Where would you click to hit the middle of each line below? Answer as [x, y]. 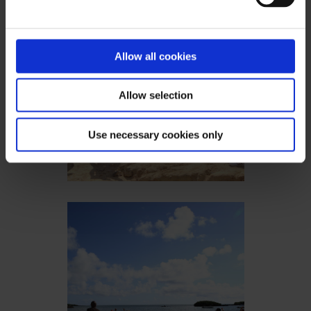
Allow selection [155, 95]
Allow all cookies [155, 56]
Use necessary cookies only [155, 134]
